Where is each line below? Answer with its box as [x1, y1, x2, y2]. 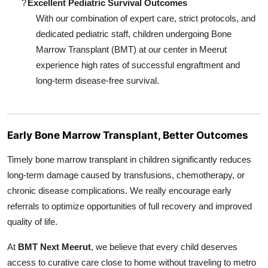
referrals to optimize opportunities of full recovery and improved [7, 200, 252, 211]
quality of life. [7, 216, 57, 227]
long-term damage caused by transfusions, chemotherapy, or [7, 169, 245, 180]
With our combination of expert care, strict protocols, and [36, 13, 255, 24]
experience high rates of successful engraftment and [36, 60, 240, 71]
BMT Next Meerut [18, 241, 91, 252]
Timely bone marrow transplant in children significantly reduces [7, 154, 251, 165]
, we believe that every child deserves [91, 241, 237, 252]
